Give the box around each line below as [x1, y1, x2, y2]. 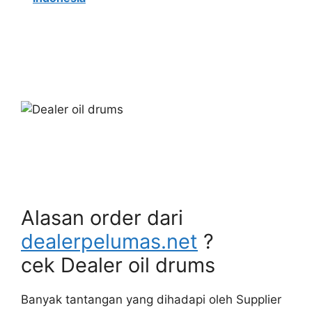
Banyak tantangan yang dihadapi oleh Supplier [21, 292, 281, 306]
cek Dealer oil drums [21, 253, 215, 277]
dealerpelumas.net [21, 229, 198, 253]
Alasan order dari [21, 205, 183, 230]
